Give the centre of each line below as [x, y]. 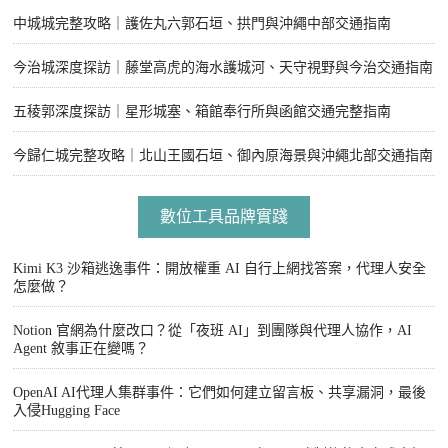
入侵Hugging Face [66, 411]
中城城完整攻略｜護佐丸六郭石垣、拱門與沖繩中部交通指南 [202, 24]
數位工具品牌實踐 [224, 217]
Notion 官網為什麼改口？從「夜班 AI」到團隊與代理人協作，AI [212, 331]
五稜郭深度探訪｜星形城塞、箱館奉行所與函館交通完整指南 [202, 112]
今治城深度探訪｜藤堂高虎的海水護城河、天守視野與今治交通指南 [223, 68]
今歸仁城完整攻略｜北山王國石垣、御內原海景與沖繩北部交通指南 [223, 156]
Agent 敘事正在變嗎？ [81, 349]
